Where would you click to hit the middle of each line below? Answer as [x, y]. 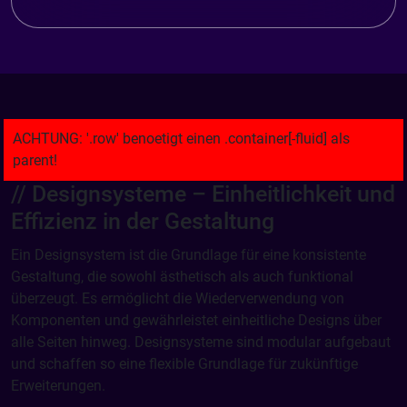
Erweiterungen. [58, 386]
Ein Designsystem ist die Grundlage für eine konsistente [189, 255]
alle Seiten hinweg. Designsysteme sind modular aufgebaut [201, 342]
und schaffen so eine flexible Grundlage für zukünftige [184, 364]
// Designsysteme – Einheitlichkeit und [203, 194]
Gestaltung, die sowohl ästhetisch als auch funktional [182, 277]
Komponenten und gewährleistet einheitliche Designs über [196, 321]
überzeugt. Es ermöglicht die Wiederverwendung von [178, 299]
